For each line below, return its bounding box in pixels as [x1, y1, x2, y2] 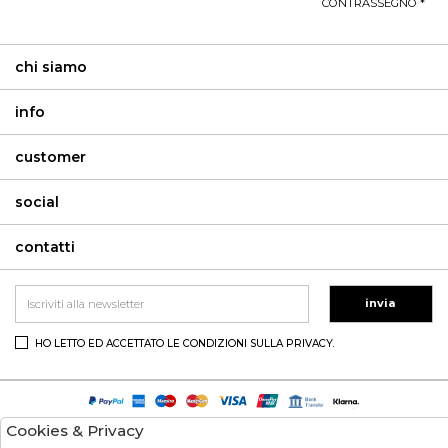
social [15, 192, 59, 211]
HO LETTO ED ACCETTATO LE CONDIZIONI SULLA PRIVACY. [35, 336, 335, 350]
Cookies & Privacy [6, 421, 144, 440]
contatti [15, 237, 75, 256]
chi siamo [15, 57, 87, 76]
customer [15, 147, 86, 166]
